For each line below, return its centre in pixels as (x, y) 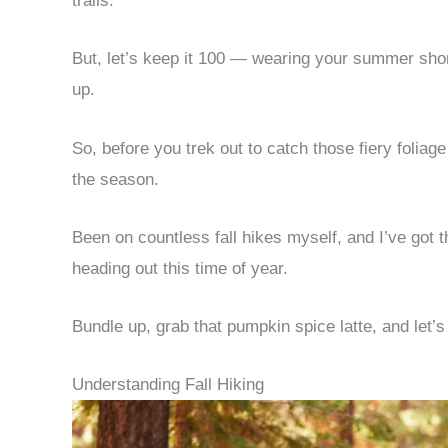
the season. (118, 179)
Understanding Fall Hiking (168, 385)
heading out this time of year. (182, 268)
